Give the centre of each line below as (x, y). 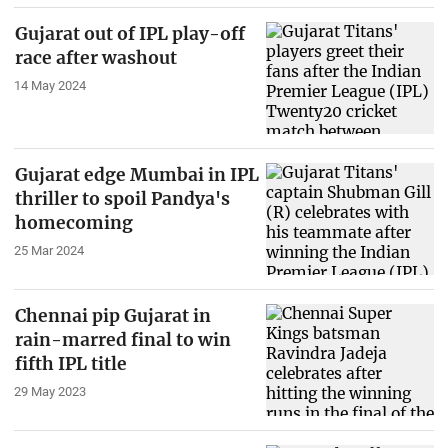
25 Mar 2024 (48, 250)
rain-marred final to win (122, 339)
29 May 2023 (49, 391)
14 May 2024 (49, 86)
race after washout (95, 58)
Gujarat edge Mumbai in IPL (136, 175)
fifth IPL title (70, 363)
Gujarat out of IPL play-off (129, 34)
